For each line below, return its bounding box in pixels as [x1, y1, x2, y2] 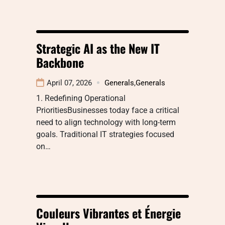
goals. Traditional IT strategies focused [36, 129, 174, 139]
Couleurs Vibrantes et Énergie [36, 203, 181, 222]
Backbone [36, 53, 84, 71]
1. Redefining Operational [36, 93, 126, 103]
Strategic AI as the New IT [36, 39, 160, 57]
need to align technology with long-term [36, 117, 176, 127]
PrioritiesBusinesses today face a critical [36, 105, 179, 115]
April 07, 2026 [47, 78, 92, 87]
